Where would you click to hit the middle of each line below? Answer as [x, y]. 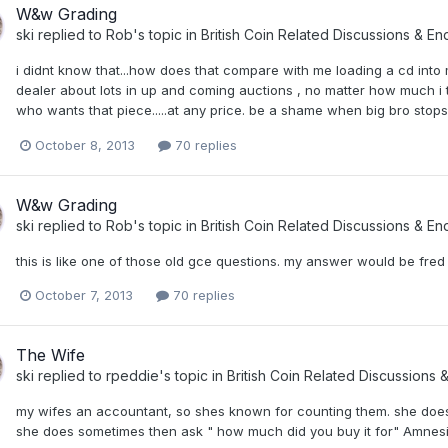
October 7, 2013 [84, 294]
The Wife [50, 354]
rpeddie [132, 375]
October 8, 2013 [85, 144]
